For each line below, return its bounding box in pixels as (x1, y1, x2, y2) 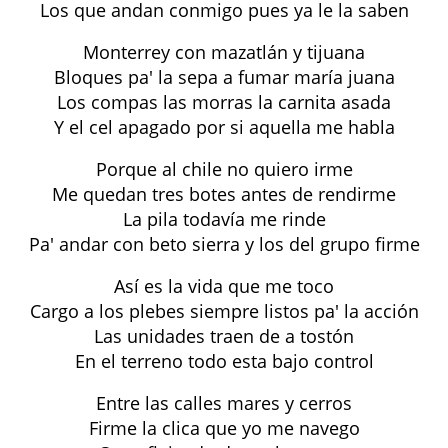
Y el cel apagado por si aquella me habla (53, 115, 395, 139)
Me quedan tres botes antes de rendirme (52, 182, 396, 206)
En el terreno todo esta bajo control (74, 349, 374, 373)
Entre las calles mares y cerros (96, 391, 352, 415)
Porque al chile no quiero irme (95, 157, 353, 181)
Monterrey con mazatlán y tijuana (83, 40, 365, 64)
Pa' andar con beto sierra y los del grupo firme (28, 232, 420, 256)
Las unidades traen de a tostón (94, 324, 354, 348)
